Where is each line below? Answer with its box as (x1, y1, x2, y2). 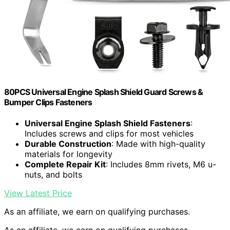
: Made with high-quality (111, 138, 205, 149)
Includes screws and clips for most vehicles (25, 128, 194, 139)
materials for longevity (25, 148, 112, 159)
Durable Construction (25, 138, 111, 149)
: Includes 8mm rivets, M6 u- (106, 159, 216, 169)
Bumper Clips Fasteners (4, 97, 92, 107)
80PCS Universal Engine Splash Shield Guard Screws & (4, 86, 203, 97)
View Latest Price (4, 187, 72, 198)
